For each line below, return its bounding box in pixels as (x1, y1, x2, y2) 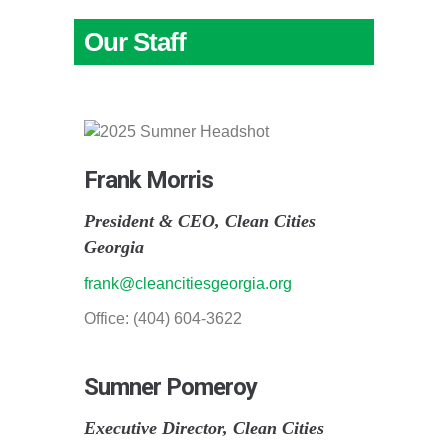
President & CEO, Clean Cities (84, 210, 316, 231)
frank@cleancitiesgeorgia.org (84, 274, 292, 292)
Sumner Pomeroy (84, 372, 257, 401)
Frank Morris (84, 165, 213, 194)
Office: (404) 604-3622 (84, 309, 242, 327)
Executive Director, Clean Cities (84, 417, 324, 438)
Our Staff (84, 27, 186, 57)
